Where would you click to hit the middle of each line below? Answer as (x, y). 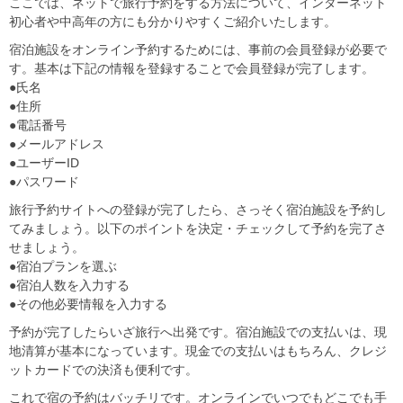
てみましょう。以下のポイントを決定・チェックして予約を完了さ (198, 229)
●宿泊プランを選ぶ (63, 267)
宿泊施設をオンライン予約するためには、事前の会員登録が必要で (198, 50)
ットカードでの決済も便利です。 (103, 370)
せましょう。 (47, 248)
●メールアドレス (57, 144)
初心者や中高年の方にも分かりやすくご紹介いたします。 (173, 22)
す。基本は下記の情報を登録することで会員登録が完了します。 (192, 69)
